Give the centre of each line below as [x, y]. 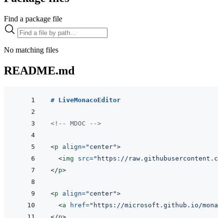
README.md [39, 70]
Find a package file [33, 18]
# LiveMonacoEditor [86, 100]
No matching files [31, 50]
